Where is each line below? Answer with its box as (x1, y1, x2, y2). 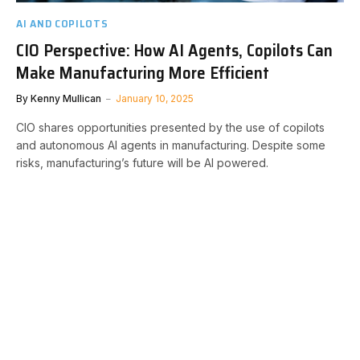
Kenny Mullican (31, 92, 101, 104)
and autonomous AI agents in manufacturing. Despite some (16, 137, 325, 152)
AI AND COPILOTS (16, 14, 108, 32)
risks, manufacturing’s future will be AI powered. (16, 155, 268, 170)
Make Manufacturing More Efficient (16, 59, 269, 86)
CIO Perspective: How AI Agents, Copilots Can (16, 36, 333, 63)
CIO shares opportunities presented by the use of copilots (16, 120, 325, 134)
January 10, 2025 (116, 92, 194, 104)
